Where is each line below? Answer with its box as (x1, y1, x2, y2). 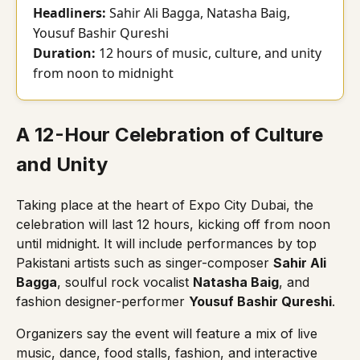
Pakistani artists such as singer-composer (16, 254, 273, 271)
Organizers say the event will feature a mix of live (16, 325, 317, 342)
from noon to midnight (33, 63, 174, 82)
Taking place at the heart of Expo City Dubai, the (16, 196, 313, 213)
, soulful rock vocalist (57, 273, 193, 290)
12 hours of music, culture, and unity (96, 43, 321, 62)
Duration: (33, 43, 96, 62)
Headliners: (33, 3, 106, 22)
